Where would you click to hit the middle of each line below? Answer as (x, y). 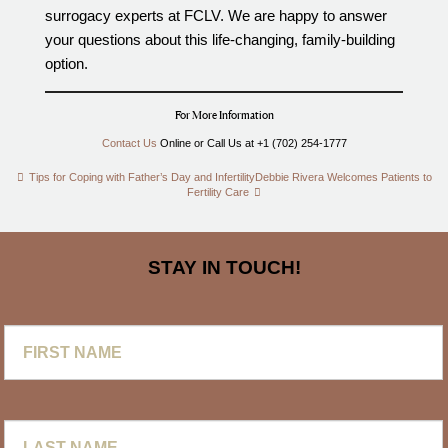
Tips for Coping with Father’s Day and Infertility (141, 176)
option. (67, 63)
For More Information (224, 114)
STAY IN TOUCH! (224, 267)
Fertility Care (218, 191)
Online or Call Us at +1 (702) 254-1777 (251, 142)
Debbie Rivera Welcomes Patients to (343, 176)
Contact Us (129, 142)
